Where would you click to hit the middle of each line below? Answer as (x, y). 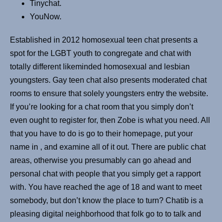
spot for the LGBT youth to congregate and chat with (101, 54)
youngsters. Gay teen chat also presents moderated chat (108, 80)
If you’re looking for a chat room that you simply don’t (102, 107)
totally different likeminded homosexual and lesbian (100, 67)
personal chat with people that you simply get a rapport (105, 174)
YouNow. (46, 17)
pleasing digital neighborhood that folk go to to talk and (106, 214)
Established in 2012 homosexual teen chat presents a (104, 40)
